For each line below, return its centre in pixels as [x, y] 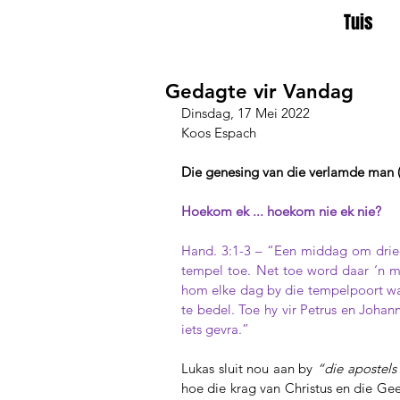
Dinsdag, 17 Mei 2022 [246, 113]
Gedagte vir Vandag [259, 92]
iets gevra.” [217, 329]
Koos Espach [219, 133]
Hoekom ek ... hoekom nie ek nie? [281, 211]
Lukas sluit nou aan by [249, 368]
